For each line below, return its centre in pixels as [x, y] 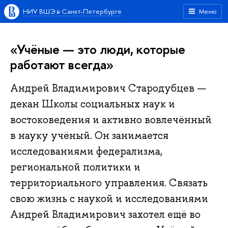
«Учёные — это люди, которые [98, 49]
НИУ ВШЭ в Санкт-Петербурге [72, 11]
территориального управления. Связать [109, 183]
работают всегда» [62, 64]
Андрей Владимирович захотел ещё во [105, 215]
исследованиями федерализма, [86, 151]
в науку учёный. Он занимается [89, 136]
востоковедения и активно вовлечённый [111, 120]
